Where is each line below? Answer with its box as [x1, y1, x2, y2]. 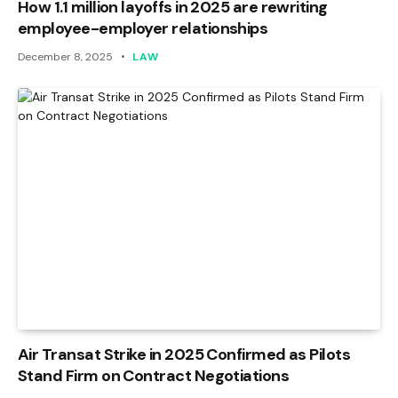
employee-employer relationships [18, 17, 268, 39]
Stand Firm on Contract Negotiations [18, 364, 290, 386]
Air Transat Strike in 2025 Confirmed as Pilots [18, 343, 351, 365]
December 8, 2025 [18, 49, 113, 64]
